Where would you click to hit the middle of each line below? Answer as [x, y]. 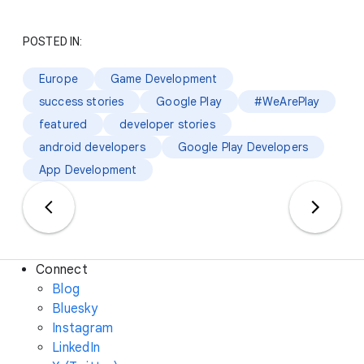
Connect [62, 269]
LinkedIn [76, 347]
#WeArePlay [287, 101]
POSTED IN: [53, 41]
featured [63, 124]
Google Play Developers [243, 147]
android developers [92, 147]
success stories [82, 101]
